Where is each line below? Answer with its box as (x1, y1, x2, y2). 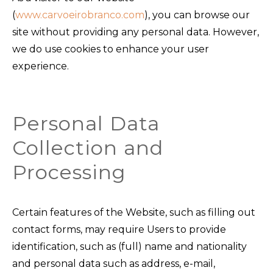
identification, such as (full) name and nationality (12, 241, 247, 252)
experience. (12, 60, 69, 72)
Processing (12, 160, 127, 184)
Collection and (12, 136, 164, 160)
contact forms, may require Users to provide (12, 224, 226, 235)
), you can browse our (144, 9, 250, 21)
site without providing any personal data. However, (12, 26, 259, 38)
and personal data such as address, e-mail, (12, 258, 215, 269)
